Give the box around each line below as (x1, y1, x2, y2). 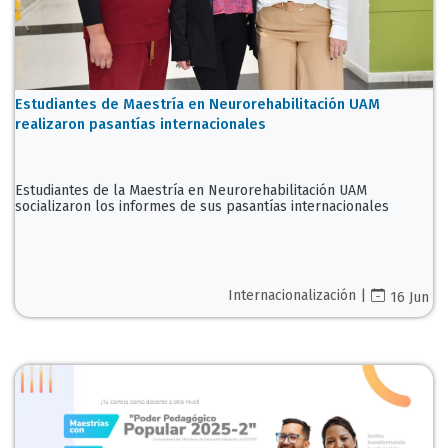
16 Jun (390, 289, 429, 307)
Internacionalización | (228, 287, 366, 305)
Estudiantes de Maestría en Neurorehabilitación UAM (15, 95, 380, 114)
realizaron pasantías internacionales (15, 115, 266, 134)
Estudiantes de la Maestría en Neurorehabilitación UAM (15, 182, 367, 200)
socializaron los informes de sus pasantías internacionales (15, 198, 389, 216)
